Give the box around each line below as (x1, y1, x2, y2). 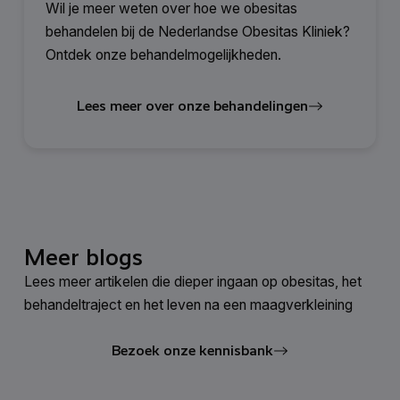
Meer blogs (23, 243, 143, 271)
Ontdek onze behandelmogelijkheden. (46, 46, 282, 63)
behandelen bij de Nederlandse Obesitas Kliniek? (46, 22, 351, 40)
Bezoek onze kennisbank (112, 342, 274, 360)
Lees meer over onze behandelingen (77, 97, 309, 114)
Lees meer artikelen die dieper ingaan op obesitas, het (23, 272, 362, 290)
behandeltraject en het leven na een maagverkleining (23, 296, 353, 313)
